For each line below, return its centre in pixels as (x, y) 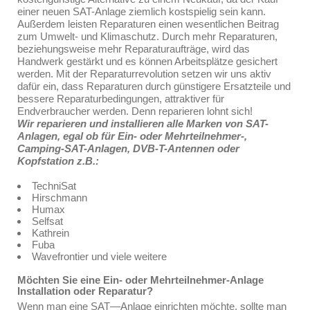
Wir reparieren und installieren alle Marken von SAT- (143, 124)
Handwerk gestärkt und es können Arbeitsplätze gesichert (147, 61)
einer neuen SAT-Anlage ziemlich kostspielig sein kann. (142, 11)
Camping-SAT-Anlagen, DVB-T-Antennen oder (128, 148)
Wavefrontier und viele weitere (99, 256)
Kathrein (51, 233)
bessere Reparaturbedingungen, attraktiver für (121, 99)
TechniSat (54, 186)
